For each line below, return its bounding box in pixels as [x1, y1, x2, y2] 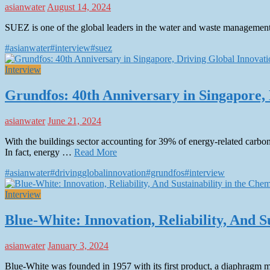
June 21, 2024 [48, 116, 101, 127]
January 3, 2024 [48, 240, 108, 251]
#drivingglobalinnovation [50, 168, 146, 178]
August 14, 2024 [47, 2, 111, 13]
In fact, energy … [5, 147, 74, 158]
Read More [74, 147, 117, 158]
